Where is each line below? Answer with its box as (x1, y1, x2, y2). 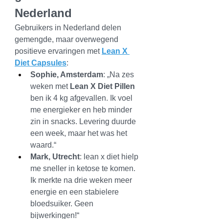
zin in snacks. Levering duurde (30, 117, 136, 126)
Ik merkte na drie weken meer (30, 176, 132, 184)
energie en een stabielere (30, 188, 119, 196)
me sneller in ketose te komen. (30, 164, 135, 173)
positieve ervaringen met (15, 47, 102, 55)
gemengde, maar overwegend (15, 35, 118, 44)
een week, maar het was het (30, 129, 127, 137)
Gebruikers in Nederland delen (15, 23, 121, 32)
